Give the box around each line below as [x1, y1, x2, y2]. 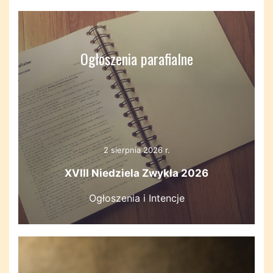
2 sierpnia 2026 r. [103, 145, 170, 155]
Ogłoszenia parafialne [80, 48, 193, 69]
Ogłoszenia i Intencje [88, 192, 185, 204]
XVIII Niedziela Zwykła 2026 [65, 167, 208, 179]
